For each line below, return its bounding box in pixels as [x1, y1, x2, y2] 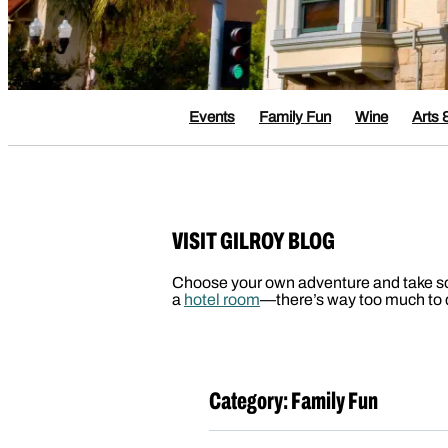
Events [189, 109, 235, 126]
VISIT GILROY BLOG [172, 228, 335, 255]
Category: [209, 388, 288, 415]
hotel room [184, 291, 260, 309]
